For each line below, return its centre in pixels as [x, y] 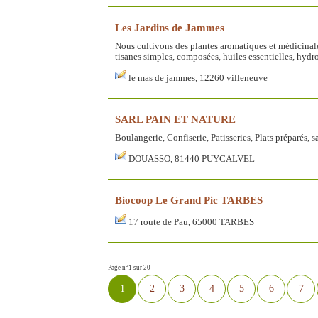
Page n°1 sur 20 [129, 268]
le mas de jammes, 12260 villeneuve [198, 78]
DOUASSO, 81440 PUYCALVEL [192, 159]
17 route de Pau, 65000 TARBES [191, 223]
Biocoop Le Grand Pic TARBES [189, 200]
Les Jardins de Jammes [170, 28]
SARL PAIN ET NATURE [175, 119]
